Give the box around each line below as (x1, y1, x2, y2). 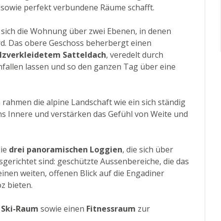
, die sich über (122, 144, 173, 155)
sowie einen (38, 203, 86, 215)
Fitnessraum (86, 203, 136, 215)
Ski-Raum (1, 203, 38, 215)
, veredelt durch (106, 49, 163, 61)
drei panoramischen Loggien (9, 144, 122, 155)
